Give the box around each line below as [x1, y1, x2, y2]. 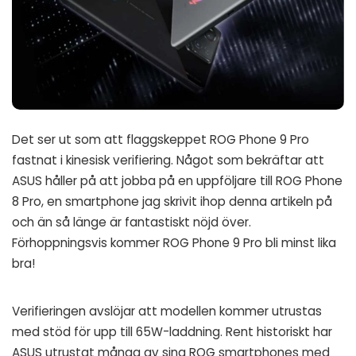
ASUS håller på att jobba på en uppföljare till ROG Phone [12, 172, 342, 189]
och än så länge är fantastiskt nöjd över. [12, 213, 251, 230]
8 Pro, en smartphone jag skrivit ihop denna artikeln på [12, 192, 332, 210]
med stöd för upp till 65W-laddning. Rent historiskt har [12, 323, 332, 340]
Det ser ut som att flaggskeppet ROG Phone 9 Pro [12, 130, 309, 148]
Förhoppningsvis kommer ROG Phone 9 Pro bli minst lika [12, 234, 336, 251]
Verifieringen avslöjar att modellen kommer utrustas [12, 302, 322, 319]
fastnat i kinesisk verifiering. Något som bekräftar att [12, 151, 324, 168]
